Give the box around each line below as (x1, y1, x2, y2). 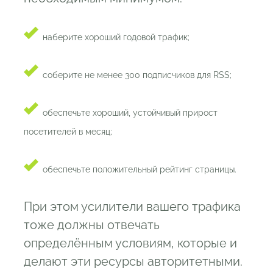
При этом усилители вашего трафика (24, 199, 241, 214)
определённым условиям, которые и (24, 235, 237, 250)
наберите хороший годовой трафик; (43, 32, 190, 42)
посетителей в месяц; (24, 126, 112, 136)
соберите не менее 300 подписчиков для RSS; (43, 69, 232, 80)
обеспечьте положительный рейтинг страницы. (43, 164, 236, 174)
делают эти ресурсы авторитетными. (24, 253, 243, 269)
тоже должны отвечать (24, 217, 160, 232)
